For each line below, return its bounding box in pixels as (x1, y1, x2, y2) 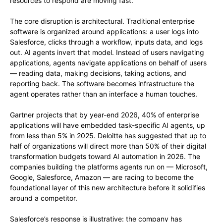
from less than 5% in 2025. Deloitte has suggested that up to (10, 131, 206, 140)
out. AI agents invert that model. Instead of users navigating (10, 48, 204, 57)
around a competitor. (10, 194, 77, 203)
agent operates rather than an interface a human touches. (10, 90, 197, 99)
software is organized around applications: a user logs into (10, 27, 199, 36)
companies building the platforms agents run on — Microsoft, (10, 163, 208, 171)
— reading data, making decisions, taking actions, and (10, 69, 186, 78)
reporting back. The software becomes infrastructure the (10, 79, 194, 88)
